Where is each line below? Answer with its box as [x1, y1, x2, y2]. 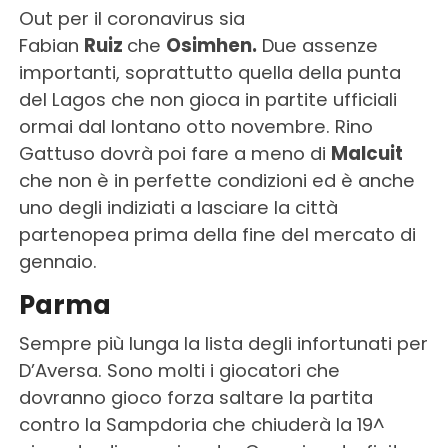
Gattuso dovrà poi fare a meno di [18, 141, 331, 167]
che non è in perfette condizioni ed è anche [18, 168, 415, 194]
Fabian [18, 33, 84, 59]
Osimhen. [165, 33, 257, 59]
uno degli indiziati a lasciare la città [18, 195, 338, 221]
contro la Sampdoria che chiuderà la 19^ [18, 412, 385, 438]
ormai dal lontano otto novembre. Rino [18, 114, 373, 140]
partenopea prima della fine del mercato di [18, 222, 416, 248]
